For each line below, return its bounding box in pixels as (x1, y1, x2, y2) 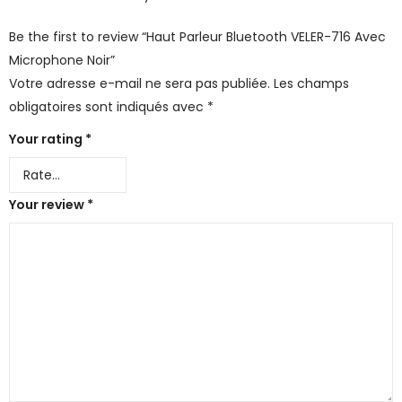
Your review (9, 195, 87, 214)
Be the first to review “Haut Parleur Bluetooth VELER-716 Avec (9, 27, 386, 46)
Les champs (274, 74, 349, 92)
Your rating (9, 129, 85, 148)
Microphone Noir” (9, 50, 115, 69)
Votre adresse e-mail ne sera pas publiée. (9, 74, 270, 92)
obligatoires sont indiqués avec (9, 97, 207, 116)
